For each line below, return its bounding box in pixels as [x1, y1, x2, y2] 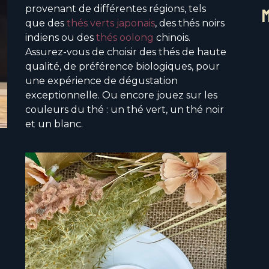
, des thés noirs [155, 17, 225, 29]
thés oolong [94, 31, 154, 43]
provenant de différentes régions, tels [25, 2, 206, 14]
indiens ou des [25, 31, 94, 43]
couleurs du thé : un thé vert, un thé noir [25, 103, 224, 115]
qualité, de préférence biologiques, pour [25, 60, 220, 72]
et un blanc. [25, 118, 83, 130]
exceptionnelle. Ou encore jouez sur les [25, 89, 217, 101]
